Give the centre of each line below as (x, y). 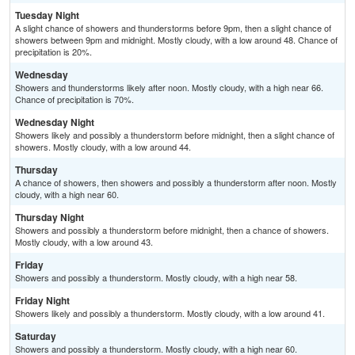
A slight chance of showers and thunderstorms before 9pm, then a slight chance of (173, 28)
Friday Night (42, 301)
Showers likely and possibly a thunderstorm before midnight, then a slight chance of (175, 135)
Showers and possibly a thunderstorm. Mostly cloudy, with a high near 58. (156, 278)
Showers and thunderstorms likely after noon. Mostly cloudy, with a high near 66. (169, 88)
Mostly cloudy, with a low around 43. (84, 242)
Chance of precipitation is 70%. (74, 99)
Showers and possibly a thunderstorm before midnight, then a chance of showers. (172, 230)
